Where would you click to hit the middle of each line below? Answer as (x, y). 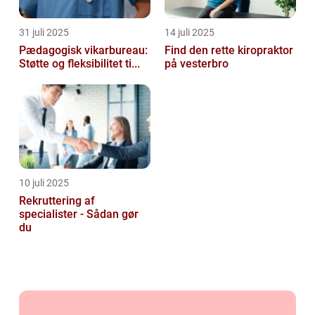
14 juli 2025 (189, 32)
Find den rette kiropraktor (229, 50)
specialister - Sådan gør (79, 214)
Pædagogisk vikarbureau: (83, 50)
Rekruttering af (57, 200)
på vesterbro (197, 63)
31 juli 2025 (44, 32)
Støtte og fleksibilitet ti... (79, 63)
